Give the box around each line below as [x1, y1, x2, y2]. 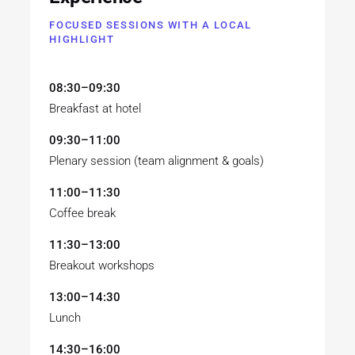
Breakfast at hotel [49, 101, 142, 116]
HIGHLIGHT [49, 32, 115, 45]
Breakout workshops [49, 258, 155, 273]
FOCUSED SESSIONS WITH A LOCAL [49, 18, 252, 31]
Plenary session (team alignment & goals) [49, 153, 265, 168]
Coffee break [49, 205, 116, 220]
